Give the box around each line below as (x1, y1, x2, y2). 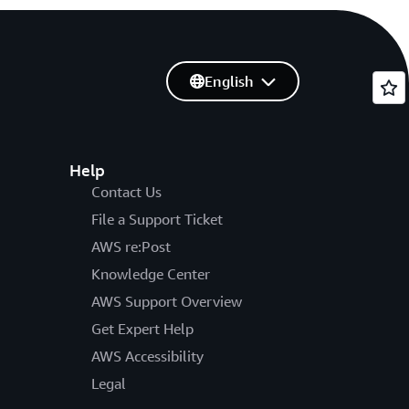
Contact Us (90, 183, 162, 201)
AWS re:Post (90, 237, 171, 256)
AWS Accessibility (90, 347, 204, 365)
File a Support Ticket (90, 210, 223, 228)
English (204, 72, 254, 90)
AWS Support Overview (90, 292, 242, 310)
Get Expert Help (90, 320, 194, 338)
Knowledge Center (90, 265, 210, 283)
